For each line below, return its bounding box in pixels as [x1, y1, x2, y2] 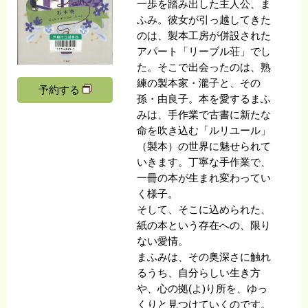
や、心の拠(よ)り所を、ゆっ [137, 283, 268, 294]
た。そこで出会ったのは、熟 [137, 61, 272, 73]
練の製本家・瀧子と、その [137, 77, 261, 89]
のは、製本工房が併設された [137, 30, 272, 41]
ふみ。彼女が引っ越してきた [137, 14, 272, 25]
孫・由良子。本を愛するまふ [137, 93, 272, 104]
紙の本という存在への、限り [137, 219, 272, 231]
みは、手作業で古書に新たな [137, 109, 272, 120]
